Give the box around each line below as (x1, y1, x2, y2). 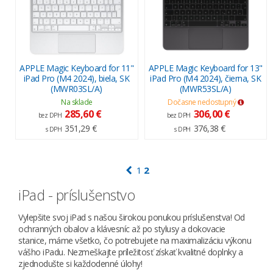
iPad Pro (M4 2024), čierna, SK (150, 72, 261, 84)
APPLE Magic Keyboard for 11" (19, 62, 133, 74)
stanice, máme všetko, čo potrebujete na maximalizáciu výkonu (18, 235, 251, 247)
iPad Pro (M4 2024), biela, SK (23, 72, 130, 84)
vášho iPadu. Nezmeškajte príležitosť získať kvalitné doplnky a (18, 246, 243, 258)
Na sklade (61, 96, 93, 107)
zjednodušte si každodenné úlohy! (18, 258, 142, 270)
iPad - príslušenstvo (18, 185, 135, 205)
